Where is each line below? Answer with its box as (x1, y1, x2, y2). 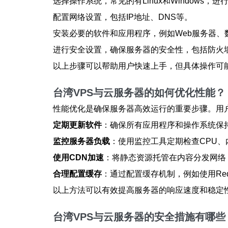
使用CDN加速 (53, 153, 104, 162)
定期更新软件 (53, 121, 102, 129)
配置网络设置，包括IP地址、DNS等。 (53, 13, 192, 21)
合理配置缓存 (53, 169, 102, 178)
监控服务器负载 (53, 137, 110, 146)
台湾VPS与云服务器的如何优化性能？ (53, 87, 225, 98)
